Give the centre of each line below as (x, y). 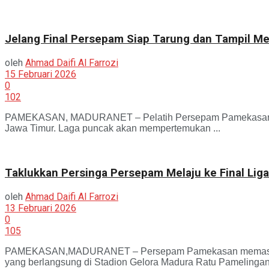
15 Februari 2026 (41, 74)
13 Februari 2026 (41, 208)
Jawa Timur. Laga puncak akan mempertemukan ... (113, 128)
